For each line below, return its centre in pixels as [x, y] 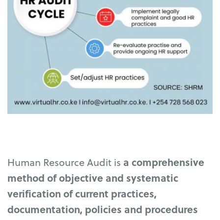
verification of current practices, [82, 193]
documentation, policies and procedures [103, 209]
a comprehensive [164, 162]
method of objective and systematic [93, 178]
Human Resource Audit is [66, 162]
